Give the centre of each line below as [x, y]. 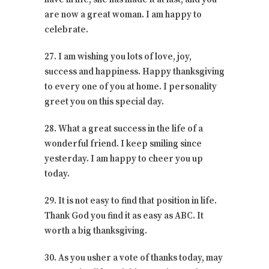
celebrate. [66, 29]
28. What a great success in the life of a [124, 128]
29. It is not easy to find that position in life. [131, 201]
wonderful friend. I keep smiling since [123, 144]
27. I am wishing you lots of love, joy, [118, 56]
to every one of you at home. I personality [131, 86]
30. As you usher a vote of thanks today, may [134, 258]
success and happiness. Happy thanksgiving [134, 71]
